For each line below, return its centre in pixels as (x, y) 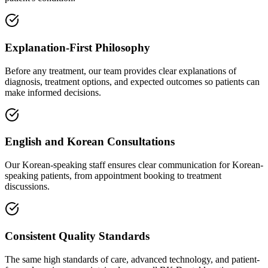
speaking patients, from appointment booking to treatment (113, 176)
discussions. (27, 187)
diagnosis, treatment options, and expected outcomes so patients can (132, 81)
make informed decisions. (53, 92)
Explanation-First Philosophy (77, 47)
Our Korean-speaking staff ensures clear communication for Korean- (134, 165)
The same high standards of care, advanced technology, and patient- (132, 259)
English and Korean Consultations (90, 142)
